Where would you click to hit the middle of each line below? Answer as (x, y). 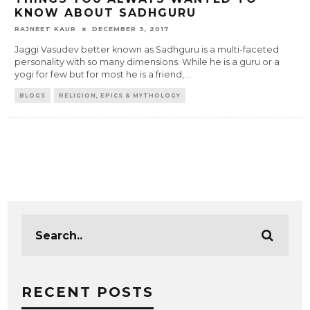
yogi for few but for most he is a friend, (100, 75)
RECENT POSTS (88, 292)
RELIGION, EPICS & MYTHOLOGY (120, 96)
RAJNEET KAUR (46, 29)
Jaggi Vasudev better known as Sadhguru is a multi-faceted (147, 50)
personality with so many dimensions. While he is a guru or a (147, 62)
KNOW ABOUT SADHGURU (106, 13)
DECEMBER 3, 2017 (131, 29)
